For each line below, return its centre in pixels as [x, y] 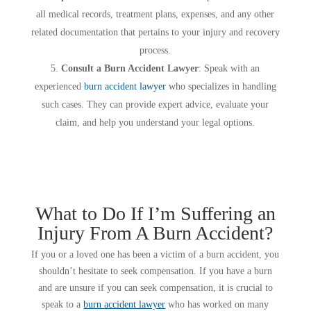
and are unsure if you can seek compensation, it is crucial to [155, 287]
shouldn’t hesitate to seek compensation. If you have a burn [155, 271]
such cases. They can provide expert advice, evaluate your [155, 104]
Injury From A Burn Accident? [155, 233]
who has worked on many [217, 304]
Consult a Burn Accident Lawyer [130, 68]
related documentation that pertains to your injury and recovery [155, 32]
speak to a [63, 304]
